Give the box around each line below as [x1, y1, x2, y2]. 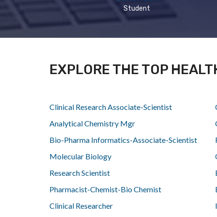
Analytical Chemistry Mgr [49, 119, 135, 128]
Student [123, 4, 150, 13]
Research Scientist [49, 168, 110, 177]
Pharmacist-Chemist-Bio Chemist [49, 185, 161, 194]
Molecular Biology [49, 152, 111, 161]
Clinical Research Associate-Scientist [49, 102, 172, 111]
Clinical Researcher [49, 201, 113, 210]
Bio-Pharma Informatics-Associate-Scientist [49, 135, 197, 144]
